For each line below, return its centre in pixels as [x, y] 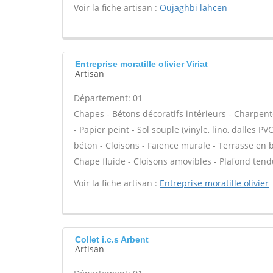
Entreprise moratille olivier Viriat [141, 64]
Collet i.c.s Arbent [112, 239]
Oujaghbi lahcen [193, 8]
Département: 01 [108, 98]
